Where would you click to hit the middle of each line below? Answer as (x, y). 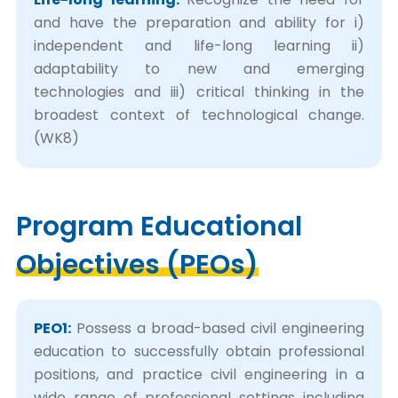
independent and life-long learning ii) (199, 46)
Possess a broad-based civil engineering (218, 328)
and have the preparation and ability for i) (199, 23)
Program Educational (159, 227)
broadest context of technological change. (199, 115)
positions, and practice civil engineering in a (199, 374)
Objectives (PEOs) (137, 265)
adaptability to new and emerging (199, 69)
